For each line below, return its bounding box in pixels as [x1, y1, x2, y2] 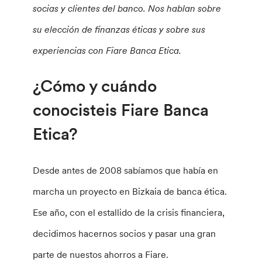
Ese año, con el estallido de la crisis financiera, [33, 206, 225, 219]
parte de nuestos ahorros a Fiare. [33, 249, 169, 261]
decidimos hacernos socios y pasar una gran [33, 227, 216, 240]
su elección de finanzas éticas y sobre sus [33, 23, 206, 35]
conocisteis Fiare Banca [33, 99, 209, 121]
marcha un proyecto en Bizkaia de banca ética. [33, 185, 227, 198]
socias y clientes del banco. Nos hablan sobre [33, 2, 222, 14]
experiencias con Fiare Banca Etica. [33, 44, 182, 56]
